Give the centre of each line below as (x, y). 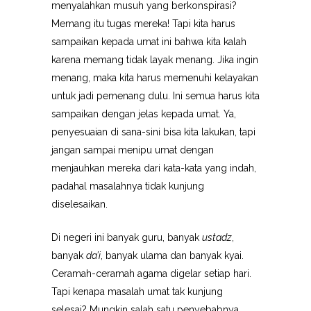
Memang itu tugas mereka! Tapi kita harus (143, 24)
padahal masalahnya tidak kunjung (128, 186)
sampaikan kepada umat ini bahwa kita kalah (149, 42)
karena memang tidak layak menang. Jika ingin (155, 60)
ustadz (217, 237)
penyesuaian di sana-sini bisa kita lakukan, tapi (153, 132)
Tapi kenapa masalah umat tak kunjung (137, 292)
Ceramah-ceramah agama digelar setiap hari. (151, 274)
